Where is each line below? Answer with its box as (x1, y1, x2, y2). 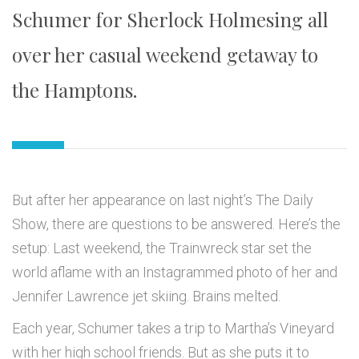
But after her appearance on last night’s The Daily (12, 192, 313, 209)
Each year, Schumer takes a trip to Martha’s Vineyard (12, 320, 334, 337)
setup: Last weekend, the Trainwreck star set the (12, 240, 312, 257)
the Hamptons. (12, 77, 137, 103)
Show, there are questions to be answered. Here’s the (12, 216, 341, 233)
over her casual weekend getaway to (12, 42, 318, 68)
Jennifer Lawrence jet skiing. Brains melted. (12, 288, 280, 305)
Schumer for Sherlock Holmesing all (12, 6, 329, 33)
